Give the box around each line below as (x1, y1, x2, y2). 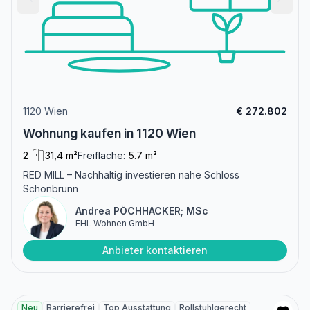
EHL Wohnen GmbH (75, 217, 154, 228)
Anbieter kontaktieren (102, 244, 208, 256)
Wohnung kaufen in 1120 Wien (23, 125, 196, 140)
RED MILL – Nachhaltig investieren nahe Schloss (23, 168, 239, 181)
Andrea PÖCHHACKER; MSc (75, 204, 208, 217)
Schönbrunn (23, 182, 78, 194)
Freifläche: (77, 149, 125, 161)
